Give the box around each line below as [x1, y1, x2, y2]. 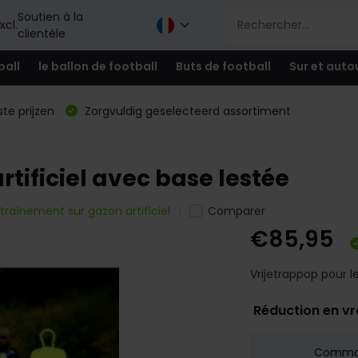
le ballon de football [38, 58, 157, 74]
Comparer [207, 203, 265, 219]
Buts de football [175, 58, 271, 74]
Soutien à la [17, 8, 83, 25]
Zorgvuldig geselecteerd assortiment [81, 103, 291, 119]
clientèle [17, 25, 66, 42]
